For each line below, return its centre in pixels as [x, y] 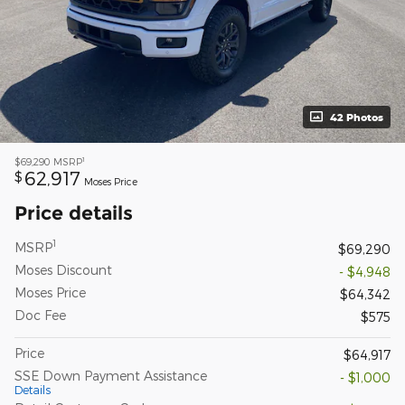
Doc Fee [40, 315]
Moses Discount [63, 269]
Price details [74, 212]
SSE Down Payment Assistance [111, 375]
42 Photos [357, 117]
